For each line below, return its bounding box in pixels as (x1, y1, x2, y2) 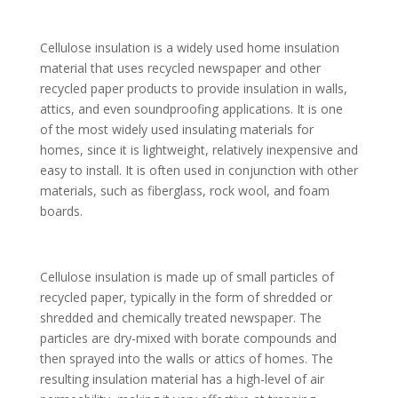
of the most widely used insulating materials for (39, 121, 314, 139)
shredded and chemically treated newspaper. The (39, 309, 322, 327)
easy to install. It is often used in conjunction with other (39, 162, 358, 179)
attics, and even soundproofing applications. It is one (39, 100, 343, 118)
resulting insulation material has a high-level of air (39, 370, 324, 388)
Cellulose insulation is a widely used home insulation (39, 39, 339, 57)
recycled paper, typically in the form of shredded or (39, 289, 332, 306)
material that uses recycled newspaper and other (39, 60, 321, 77)
